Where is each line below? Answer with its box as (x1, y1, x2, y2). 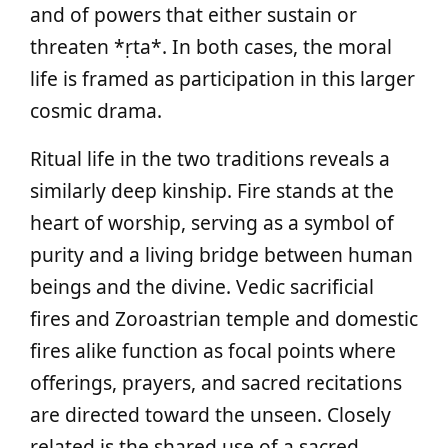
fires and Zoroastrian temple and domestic (30, 305, 418, 332)
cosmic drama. (30, 97, 162, 124)
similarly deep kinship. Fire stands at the (30, 177, 394, 204)
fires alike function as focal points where (30, 337, 396, 364)
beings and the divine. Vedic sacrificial (30, 273, 374, 300)
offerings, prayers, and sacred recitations (30, 369, 402, 396)
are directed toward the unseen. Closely (30, 401, 391, 428)
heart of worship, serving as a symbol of (30, 209, 394, 236)
